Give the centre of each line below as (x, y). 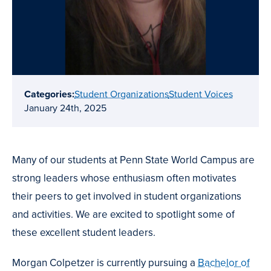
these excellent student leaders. (84, 232)
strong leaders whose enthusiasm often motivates (124, 178)
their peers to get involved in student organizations (127, 196)
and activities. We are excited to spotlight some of (123, 214)
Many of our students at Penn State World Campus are (133, 160)
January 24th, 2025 (65, 108)
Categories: (49, 94)
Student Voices (201, 94)
